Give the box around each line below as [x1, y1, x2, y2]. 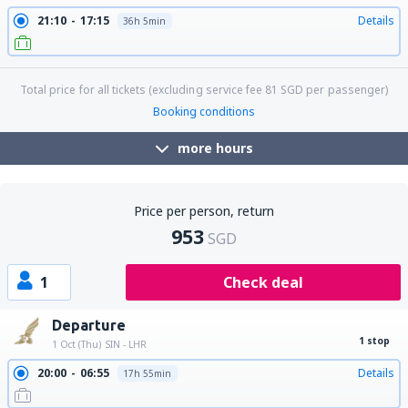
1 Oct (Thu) [52, 338, 101, 351]
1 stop [359, 334, 390, 347]
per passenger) [303, 82, 388, 97]
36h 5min [122, 15, 166, 27]
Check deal [222, 272, 303, 292]
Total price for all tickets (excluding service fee [20, 82, 266, 97]
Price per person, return [134, 202, 274, 219]
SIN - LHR [106, 338, 147, 351]
